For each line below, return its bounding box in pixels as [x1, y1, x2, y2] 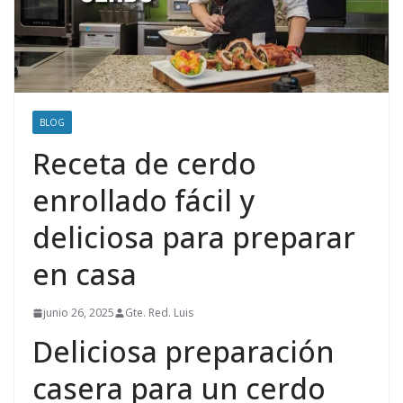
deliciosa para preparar [32, 218, 355, 257]
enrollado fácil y [32, 181, 255, 220]
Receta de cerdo [32, 144, 256, 184]
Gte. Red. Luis [125, 305, 193, 321]
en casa [32, 255, 137, 294]
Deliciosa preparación [32, 332, 335, 372]
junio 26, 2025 [43, 305, 114, 321]
